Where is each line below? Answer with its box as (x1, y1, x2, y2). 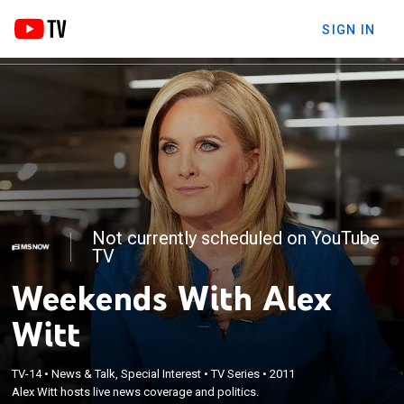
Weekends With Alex (12, 275, 333, 319)
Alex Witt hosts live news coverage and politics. (12, 384, 260, 399)
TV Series (211, 366, 261, 381)
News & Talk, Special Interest (51, 366, 202, 381)
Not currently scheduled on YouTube (92, 226, 381, 249)
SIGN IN (322, 22, 375, 37)
